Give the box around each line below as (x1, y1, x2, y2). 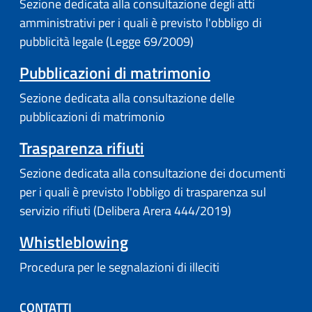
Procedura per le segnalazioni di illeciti (19, 258, 219, 277)
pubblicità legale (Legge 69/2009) (19, 31, 194, 51)
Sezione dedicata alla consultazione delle (19, 88, 235, 108)
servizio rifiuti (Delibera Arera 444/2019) (19, 201, 231, 221)
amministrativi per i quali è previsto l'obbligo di (19, 13, 262, 32)
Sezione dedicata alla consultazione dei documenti (19, 164, 286, 183)
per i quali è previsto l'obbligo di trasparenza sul (19, 182, 266, 202)
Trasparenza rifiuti (19, 136, 144, 161)
